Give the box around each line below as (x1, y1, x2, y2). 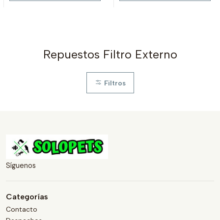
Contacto (6, 204, 37, 214)
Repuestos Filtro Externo (43, 47, 177, 62)
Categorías (6, 192, 48, 201)
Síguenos (6, 161, 36, 170)
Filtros (102, 78, 126, 87)
